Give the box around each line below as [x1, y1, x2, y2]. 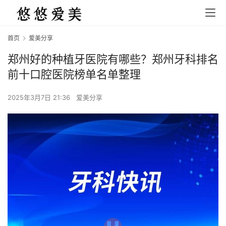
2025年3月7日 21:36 [8, 93, 72, 102]
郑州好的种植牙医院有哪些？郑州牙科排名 [8, 52, 218, 66]
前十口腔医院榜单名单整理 [8, 68, 141, 81]
